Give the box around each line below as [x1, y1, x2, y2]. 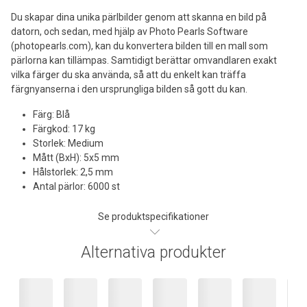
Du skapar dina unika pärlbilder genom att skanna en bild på [11, 11, 267, 23]
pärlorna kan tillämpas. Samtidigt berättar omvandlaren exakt [11, 54, 277, 66]
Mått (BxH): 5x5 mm [33, 151, 119, 163]
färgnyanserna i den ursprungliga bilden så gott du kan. [11, 83, 247, 95]
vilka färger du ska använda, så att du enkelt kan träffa [11, 69, 246, 80]
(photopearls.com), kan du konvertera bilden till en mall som [11, 40, 268, 51]
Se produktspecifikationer [98, 210, 209, 222]
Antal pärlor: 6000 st [33, 180, 120, 192]
